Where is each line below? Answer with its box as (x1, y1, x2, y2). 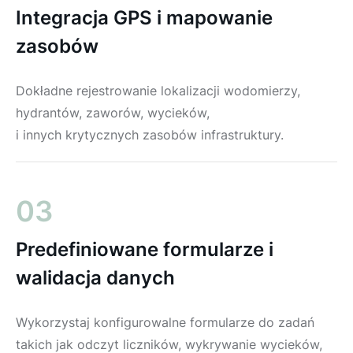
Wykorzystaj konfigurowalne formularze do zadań (16, 314, 314, 330)
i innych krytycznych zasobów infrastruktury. (16, 126, 284, 143)
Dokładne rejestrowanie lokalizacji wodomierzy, (16, 82, 300, 98)
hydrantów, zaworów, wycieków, (16, 104, 210, 121)
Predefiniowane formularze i (16, 237, 273, 261)
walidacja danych (16, 266, 175, 289)
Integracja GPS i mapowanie (16, 6, 273, 29)
